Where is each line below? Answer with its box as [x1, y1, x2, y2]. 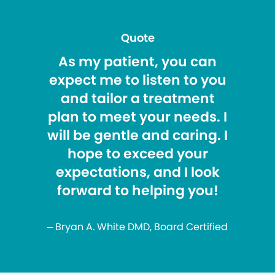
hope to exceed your [67, 144, 208, 163]
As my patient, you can [58, 52, 217, 71]
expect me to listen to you [48, 70, 227, 90]
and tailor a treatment [60, 88, 215, 108]
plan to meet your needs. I [48, 107, 227, 126]
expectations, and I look [55, 162, 220, 182]
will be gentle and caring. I [47, 125, 228, 145]
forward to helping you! [56, 180, 219, 200]
